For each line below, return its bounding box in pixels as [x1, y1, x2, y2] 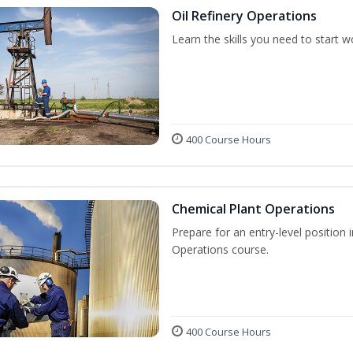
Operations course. [172, 241, 269, 257]
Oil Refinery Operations [172, 7, 317, 25]
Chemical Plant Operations [172, 199, 335, 217]
